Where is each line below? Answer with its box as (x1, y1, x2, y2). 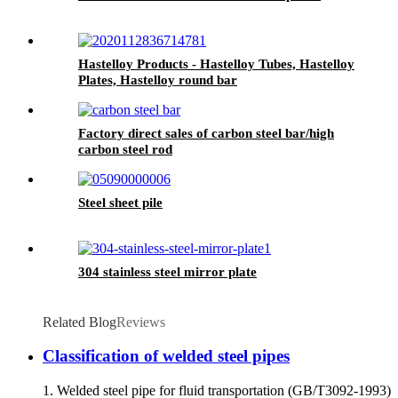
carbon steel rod (78, 141, 172, 156)
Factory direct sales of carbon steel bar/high (78, 125, 334, 140)
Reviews (116, 314, 165, 330)
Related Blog (43, 314, 116, 330)
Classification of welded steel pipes (43, 346, 290, 366)
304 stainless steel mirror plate (78, 264, 257, 279)
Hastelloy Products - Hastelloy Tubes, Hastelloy (78, 56, 354, 71)
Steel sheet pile (78, 195, 163, 210)
